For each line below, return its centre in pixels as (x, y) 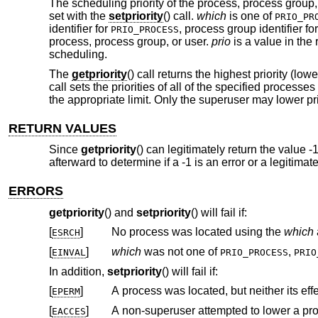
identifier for (79, 28)
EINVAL (68, 253)
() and (120, 212)
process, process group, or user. (130, 41)
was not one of (180, 252)
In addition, (78, 271)
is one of (250, 16)
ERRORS (36, 191)
